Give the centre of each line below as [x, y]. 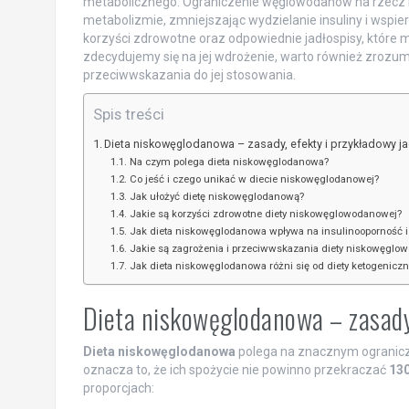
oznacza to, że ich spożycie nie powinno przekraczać [236, 369]
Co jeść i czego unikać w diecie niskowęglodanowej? [254, 178]
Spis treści [128, 114]
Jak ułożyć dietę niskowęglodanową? [216, 196]
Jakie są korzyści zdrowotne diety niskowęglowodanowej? [265, 213]
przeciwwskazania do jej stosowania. [189, 74]
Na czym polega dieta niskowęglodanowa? [229, 161]
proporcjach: [118, 388]
